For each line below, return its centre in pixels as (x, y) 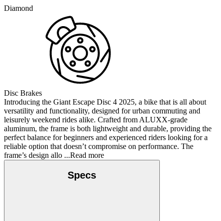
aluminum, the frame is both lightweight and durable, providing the (108, 129)
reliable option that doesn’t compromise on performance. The (99, 147)
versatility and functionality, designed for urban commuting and (102, 111)
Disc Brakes (23, 93)
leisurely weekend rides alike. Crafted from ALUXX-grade (96, 120)
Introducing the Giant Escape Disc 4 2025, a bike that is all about (105, 102)
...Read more (83, 155)
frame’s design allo (33, 155)
